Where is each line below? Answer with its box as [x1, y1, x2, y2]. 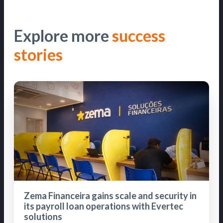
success [112, 25, 165, 45]
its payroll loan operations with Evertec [24, 200, 183, 212]
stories [14, 44, 63, 64]
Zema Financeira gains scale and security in [24, 190, 197, 201]
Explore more [14, 25, 112, 45]
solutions [24, 211, 62, 222]
